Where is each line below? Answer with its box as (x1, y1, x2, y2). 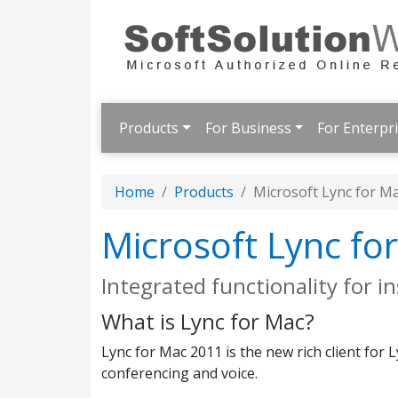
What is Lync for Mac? (101, 306, 314, 336)
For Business (204, 118, 291, 138)
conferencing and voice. (101, 363, 258, 383)
